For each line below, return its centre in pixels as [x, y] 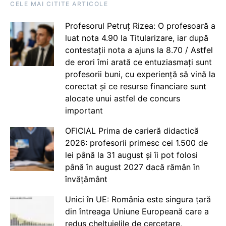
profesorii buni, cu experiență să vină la [140, 74]
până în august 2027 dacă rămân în [132, 167]
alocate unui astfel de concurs [122, 98]
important [84, 110]
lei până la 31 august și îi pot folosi [131, 155]
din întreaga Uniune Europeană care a [137, 211]
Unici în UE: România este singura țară [138, 199]
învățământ [86, 179]
